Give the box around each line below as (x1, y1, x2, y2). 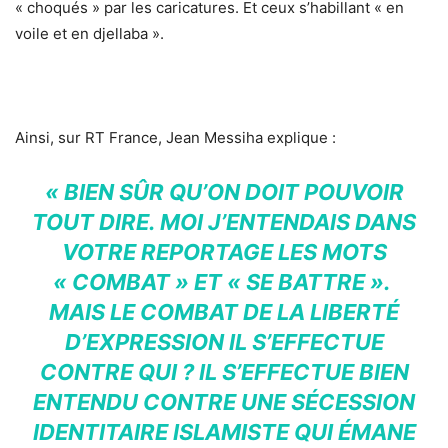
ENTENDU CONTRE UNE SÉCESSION (33, 389, 415, 416)
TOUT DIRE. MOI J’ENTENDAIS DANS (32, 209, 416, 236)
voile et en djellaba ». (15, 24, 164, 44)
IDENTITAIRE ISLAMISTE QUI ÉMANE (32, 419, 416, 446)
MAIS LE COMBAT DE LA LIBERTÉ (49, 299, 399, 326)
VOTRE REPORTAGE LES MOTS (61, 239, 387, 266)
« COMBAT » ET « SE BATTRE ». (52, 269, 396, 296)
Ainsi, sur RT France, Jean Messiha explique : (15, 128, 336, 148)
